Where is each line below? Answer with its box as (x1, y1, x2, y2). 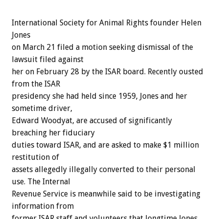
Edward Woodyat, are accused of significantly (12, 116, 172, 126)
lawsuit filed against (12, 55, 84, 65)
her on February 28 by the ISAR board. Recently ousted (12, 67, 203, 77)
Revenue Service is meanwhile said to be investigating (12, 189, 200, 199)
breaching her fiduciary (12, 128, 95, 138)
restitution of (12, 153, 59, 162)
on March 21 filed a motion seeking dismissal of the (12, 43, 193, 52)
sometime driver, (12, 104, 72, 113)
